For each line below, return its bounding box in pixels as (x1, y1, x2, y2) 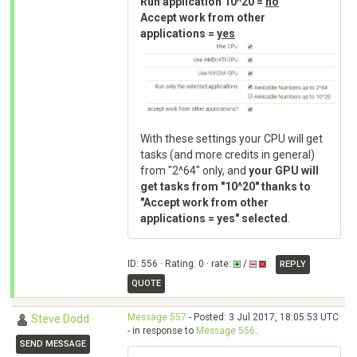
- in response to (127, 325, 196, 336)
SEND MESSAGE (20, 339, 86, 349)
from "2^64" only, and (140, 163, 249, 177)
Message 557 (127, 312, 186, 323)
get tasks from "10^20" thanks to (140, 179, 311, 193)
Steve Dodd (31, 312, 89, 325)
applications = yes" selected (140, 211, 288, 225)
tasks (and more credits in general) (140, 147, 315, 161)
